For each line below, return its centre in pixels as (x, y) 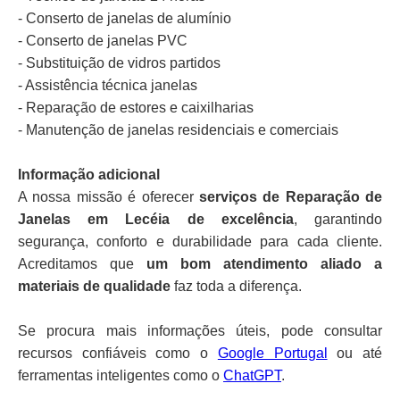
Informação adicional (89, 175)
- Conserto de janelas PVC (103, 41)
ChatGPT (252, 376)
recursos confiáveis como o (118, 354)
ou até (355, 354)
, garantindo (338, 220)
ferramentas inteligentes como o (121, 376)
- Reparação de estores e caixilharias (136, 108)
